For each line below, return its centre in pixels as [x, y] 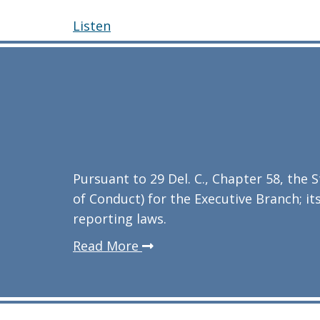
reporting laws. [120, 219]
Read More [107, 246]
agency [163, 285]
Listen [92, 26]
